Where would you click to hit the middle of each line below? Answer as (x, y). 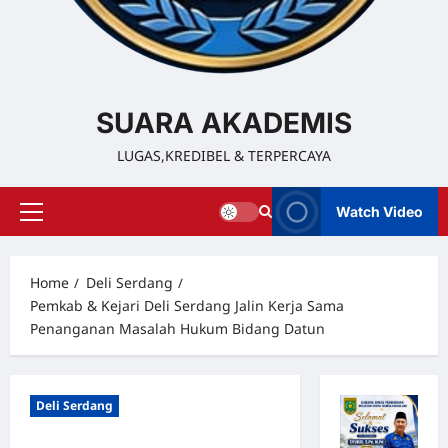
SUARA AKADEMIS (224, 123)
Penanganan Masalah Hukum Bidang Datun (177, 328)
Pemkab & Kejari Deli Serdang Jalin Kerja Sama (187, 305)
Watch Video (379, 211)
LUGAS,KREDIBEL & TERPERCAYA (224, 155)
